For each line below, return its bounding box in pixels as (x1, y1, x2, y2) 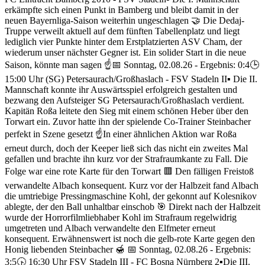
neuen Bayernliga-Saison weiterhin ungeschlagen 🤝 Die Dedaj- (5, 15, 244, 26)
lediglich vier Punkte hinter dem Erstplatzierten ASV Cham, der (5, 37, 242, 47)
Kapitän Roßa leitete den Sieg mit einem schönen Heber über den (5, 106, 248, 117)
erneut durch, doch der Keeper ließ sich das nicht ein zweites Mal (5, 143, 248, 154)
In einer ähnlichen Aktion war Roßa (103, 129, 237, 140)
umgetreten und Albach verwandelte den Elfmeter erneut (5, 223, 215, 234)
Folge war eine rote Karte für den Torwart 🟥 (5, 166, 175, 177)
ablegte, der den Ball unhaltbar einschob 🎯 (5, 202, 169, 212)
